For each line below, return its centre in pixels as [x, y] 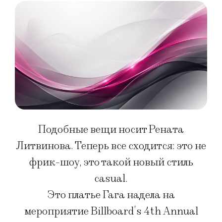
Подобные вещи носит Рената [111, 129]
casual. [111, 178]
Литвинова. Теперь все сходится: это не [111, 146]
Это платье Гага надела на [111, 195]
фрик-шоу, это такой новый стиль [111, 162]
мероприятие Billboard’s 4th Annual [111, 211]
